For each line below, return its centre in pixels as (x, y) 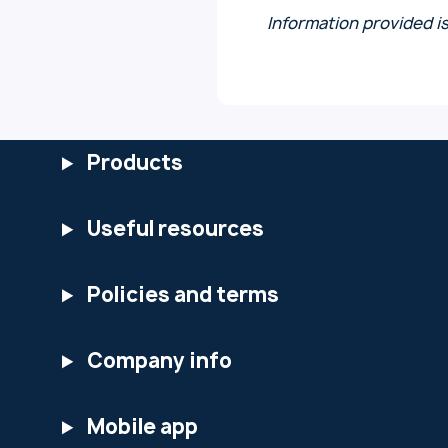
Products (133, 163)
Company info (158, 361)
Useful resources (174, 229)
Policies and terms (181, 295)
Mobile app (141, 427)
